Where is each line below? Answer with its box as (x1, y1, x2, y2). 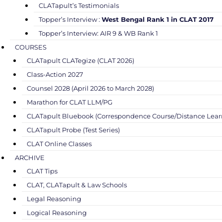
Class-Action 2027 (27, 70, 83, 78)
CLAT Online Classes (27, 139, 92, 148)
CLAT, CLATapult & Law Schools (27, 180, 127, 189)
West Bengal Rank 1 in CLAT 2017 (102, 15, 214, 23)
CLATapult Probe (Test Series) (27, 125, 120, 134)
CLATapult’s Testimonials (39, 1, 119, 9)
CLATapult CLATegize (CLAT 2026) (27, 56, 134, 64)
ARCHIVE (15, 153, 45, 162)
